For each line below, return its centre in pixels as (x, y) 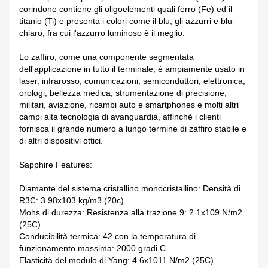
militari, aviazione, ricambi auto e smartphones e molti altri (129, 105)
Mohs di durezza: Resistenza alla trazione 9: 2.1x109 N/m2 (131, 213)
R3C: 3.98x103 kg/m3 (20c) (71, 201)
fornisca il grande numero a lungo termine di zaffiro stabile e (133, 129)
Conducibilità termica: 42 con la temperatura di (107, 237)
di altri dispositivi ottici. (61, 141)
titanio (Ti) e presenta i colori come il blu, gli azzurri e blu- (127, 21)
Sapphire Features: (56, 165)
